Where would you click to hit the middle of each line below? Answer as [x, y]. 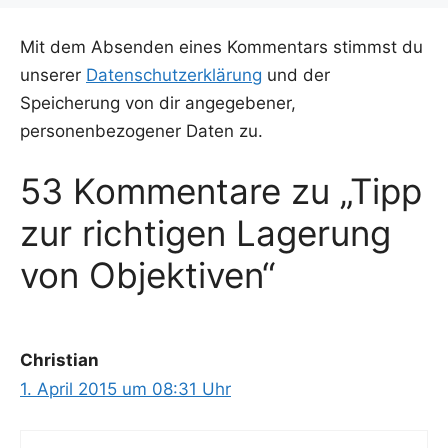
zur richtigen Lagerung [205, 233]
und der [296, 74]
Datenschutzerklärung [174, 74]
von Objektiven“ [147, 275]
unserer [53, 74]
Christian [59, 360]
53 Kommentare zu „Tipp [221, 191]
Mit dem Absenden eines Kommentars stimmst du [221, 46]
